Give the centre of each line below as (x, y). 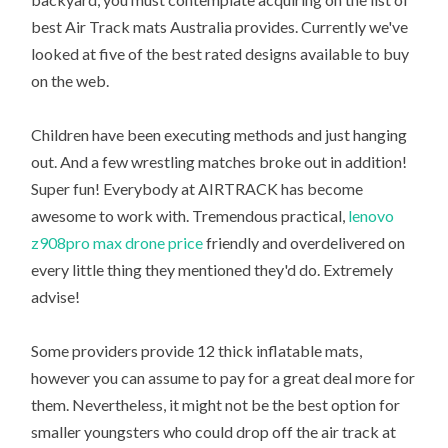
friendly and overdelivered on (304, 243)
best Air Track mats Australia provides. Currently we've (220, 27)
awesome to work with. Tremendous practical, (190, 216)
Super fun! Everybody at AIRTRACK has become (197, 189)
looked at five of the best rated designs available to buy (220, 54)
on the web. (72, 81)
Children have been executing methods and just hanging (219, 135)
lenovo (371, 216)
